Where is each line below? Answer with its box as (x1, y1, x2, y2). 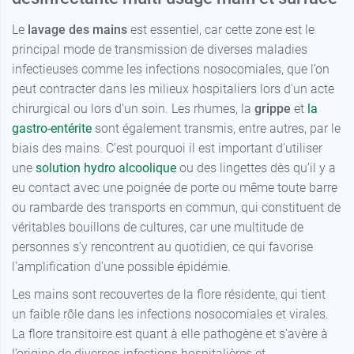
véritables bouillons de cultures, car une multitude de (12, 220, 303, 235)
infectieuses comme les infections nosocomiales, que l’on (12, 62, 330, 77)
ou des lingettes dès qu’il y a (176, 160, 336, 176)
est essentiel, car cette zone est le (127, 22, 314, 38)
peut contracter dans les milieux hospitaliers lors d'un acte (12, 81, 334, 97)
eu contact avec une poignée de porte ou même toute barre (12, 180, 337, 196)
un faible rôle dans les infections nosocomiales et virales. (12, 307, 329, 322)
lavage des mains (28, 22, 127, 38)
